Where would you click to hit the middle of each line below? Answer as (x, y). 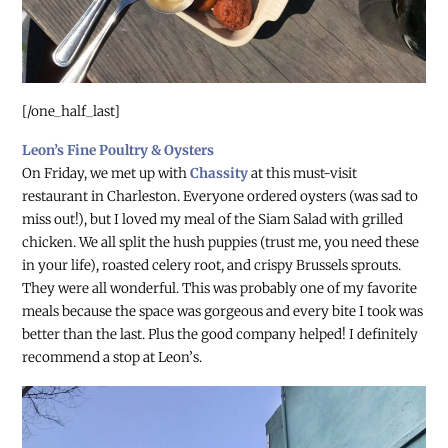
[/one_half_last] (71, 111)
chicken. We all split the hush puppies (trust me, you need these (221, 243)
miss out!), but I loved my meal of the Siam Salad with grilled (213, 220)
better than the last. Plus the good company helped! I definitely (220, 335)
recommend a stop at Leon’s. (112, 358)
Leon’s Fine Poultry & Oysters (118, 151)
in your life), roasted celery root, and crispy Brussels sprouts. (212, 266)
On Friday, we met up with (106, 174)
